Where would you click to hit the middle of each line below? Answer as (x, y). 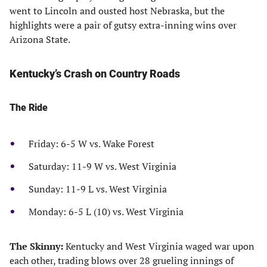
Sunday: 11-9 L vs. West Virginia (98, 189)
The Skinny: (38, 246)
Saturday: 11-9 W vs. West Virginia (103, 166)
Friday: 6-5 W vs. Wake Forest (91, 144)
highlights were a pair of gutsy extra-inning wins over (123, 25)
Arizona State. (40, 39)
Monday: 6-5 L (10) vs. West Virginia (106, 212)
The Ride (29, 108)
